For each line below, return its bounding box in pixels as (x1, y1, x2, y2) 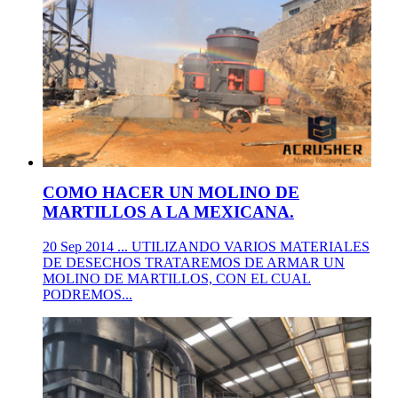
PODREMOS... (43, 287, 132, 303)
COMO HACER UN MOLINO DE (43, 183, 299, 203)
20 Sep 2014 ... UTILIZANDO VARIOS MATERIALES (43, 239, 370, 255)
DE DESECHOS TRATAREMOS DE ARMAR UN (43, 255, 345, 271)
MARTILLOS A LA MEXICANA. (43, 203, 294, 222)
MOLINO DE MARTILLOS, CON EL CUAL (43, 271, 311, 287)
